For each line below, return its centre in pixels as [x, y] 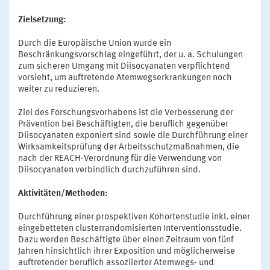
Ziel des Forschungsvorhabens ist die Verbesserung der [126, 113]
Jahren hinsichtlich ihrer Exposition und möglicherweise [127, 252]
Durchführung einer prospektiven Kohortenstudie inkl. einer [134, 217]
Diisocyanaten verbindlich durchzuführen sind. [109, 170]
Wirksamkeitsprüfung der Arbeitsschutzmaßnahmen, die [129, 147]
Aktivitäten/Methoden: [63, 194]
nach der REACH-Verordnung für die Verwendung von [120, 159]
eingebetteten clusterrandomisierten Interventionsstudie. [130, 229]
